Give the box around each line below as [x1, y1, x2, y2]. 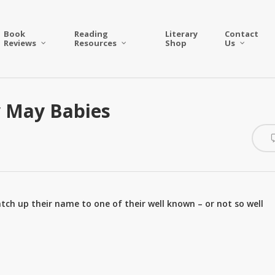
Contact [224, 28, 258, 39]
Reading [74, 28, 109, 39]
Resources [74, 37, 117, 48]
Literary [165, 28, 198, 39]
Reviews [4, 37, 37, 48]
